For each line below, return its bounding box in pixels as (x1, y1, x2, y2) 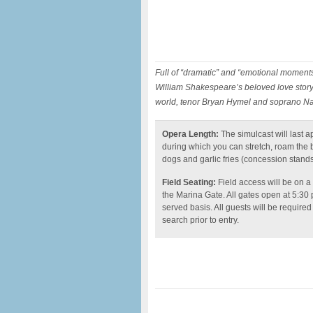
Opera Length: (162, 129, 219, 139)
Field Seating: (162, 177, 216, 187)
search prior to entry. (162, 215, 239, 225)
